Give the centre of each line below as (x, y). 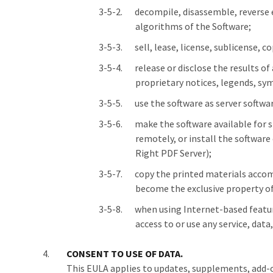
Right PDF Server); (173, 153)
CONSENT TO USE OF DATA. (125, 253)
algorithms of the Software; (193, 26)
